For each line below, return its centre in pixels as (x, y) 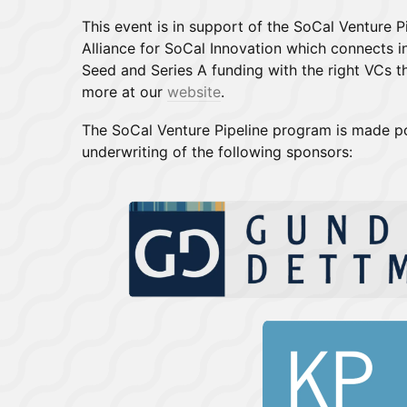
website (194, 92)
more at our (124, 92)
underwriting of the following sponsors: (217, 152)
